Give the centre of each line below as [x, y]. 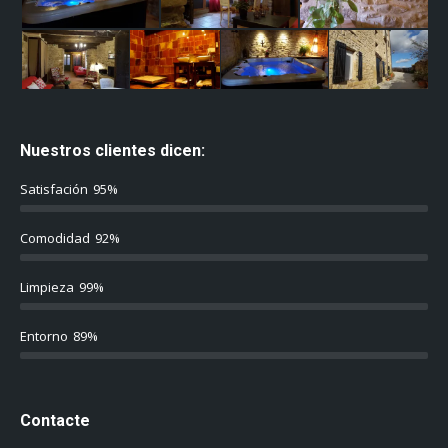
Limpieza [47, 287]
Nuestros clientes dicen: [112, 151]
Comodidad [55, 238]
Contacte [55, 421]
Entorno [44, 336]
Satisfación [54, 189]
